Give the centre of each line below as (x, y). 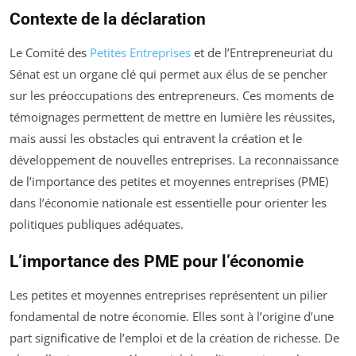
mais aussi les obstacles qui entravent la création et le (156, 138)
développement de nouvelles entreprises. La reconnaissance (174, 160)
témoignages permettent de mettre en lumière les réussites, (172, 117)
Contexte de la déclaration (108, 19)
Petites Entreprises (140, 52)
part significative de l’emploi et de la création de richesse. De (174, 338)
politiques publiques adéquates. (97, 224)
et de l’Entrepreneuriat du (262, 52)
